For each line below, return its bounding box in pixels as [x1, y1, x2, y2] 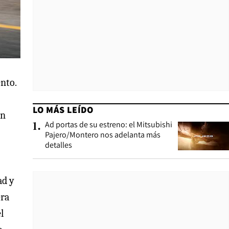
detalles [45, 140, 72, 150]
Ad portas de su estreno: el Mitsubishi [45, 119, 172, 130]
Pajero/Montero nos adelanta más [45, 129, 161, 140]
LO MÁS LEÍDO [33, 104, 94, 116]
